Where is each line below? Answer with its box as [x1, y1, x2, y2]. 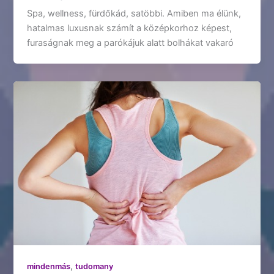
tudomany [75, 261, 114, 271]
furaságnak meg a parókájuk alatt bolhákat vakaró [27, 37, 234, 48]
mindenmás [27, 261, 71, 271]
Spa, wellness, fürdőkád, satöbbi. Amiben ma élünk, [27, 7, 242, 19]
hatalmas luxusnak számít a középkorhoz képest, [27, 22, 232, 34]
